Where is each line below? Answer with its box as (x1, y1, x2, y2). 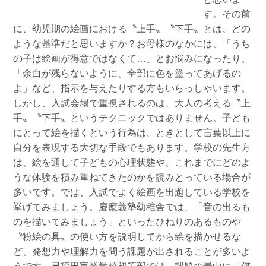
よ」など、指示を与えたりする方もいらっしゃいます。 (12, 83, 251, 94)
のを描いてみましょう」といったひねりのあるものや (12, 217, 241, 227)
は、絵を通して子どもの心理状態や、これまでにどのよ (12, 157, 251, 168)
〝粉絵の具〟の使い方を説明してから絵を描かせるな (12, 232, 241, 242)
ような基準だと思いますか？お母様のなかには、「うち (12, 39, 251, 49)
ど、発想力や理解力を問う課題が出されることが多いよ (12, 246, 251, 257)
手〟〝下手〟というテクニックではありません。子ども (12, 113, 251, 123)
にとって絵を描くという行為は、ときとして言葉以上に (12, 128, 251, 138)
